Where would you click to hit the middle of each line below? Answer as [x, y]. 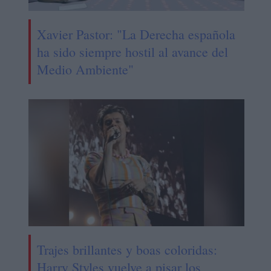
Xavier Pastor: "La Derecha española [136, 34]
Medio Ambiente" [85, 70]
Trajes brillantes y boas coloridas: [127, 250]
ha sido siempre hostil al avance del [132, 52]
